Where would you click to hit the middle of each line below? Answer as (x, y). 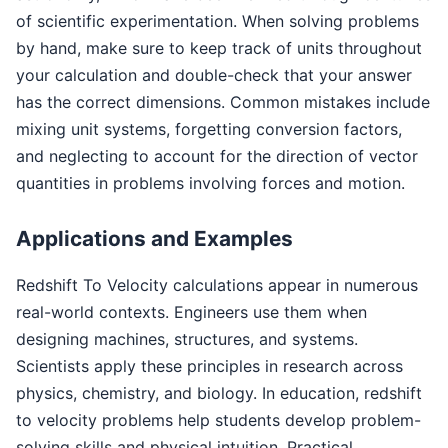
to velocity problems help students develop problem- (218, 419)
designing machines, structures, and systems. (187, 338)
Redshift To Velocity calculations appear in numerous (217, 284)
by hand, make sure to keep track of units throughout (219, 47)
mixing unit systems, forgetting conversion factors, (209, 128)
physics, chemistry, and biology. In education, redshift (219, 392)
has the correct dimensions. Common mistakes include (223, 101)
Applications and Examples (154, 238)
